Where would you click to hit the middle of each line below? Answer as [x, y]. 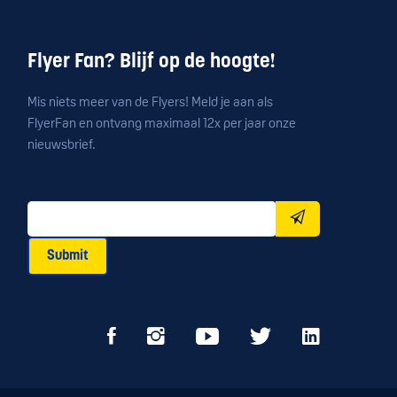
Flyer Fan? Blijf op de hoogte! [152, 63]
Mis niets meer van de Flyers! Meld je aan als [150, 104]
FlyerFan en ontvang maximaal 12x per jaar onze [162, 125]
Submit [68, 257]
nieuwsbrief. [62, 146]
